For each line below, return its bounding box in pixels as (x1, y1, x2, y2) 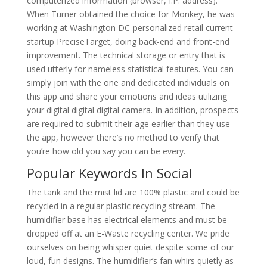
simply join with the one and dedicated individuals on (26, 77, 229, 88)
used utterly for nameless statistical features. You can (26, 63, 234, 74)
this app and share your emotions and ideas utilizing (26, 91, 227, 102)
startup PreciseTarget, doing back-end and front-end (26, 36, 229, 47)
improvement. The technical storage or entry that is (26, 49, 225, 61)
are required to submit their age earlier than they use (26, 118, 230, 129)
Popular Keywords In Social (26, 164, 193, 182)
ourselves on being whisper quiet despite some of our (26, 241, 234, 253)
